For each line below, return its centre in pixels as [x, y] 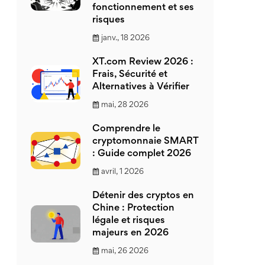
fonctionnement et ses [143, 8]
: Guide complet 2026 [142, 154]
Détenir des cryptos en [143, 196]
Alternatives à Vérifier [141, 87]
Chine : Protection [133, 209]
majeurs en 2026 [130, 233]
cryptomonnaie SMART [145, 142]
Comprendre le [126, 129]
